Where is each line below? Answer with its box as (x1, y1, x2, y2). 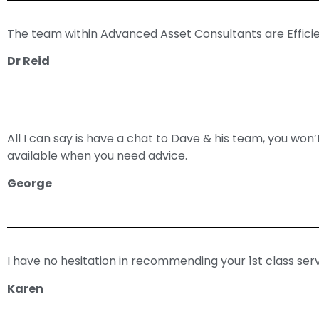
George (7, 174, 52, 192)
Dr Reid (7, 53, 50, 70)
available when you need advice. (7, 147, 187, 164)
